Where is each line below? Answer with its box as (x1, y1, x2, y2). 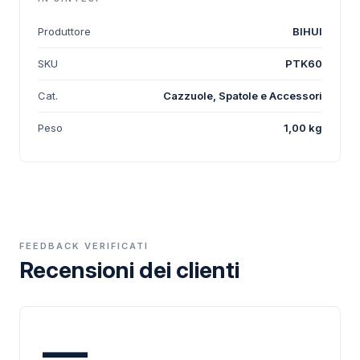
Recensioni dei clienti (19, 256, 239, 284)
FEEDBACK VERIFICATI (19, 240, 149, 252)
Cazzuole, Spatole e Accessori (163, 89, 322, 103)
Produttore (38, 25, 91, 39)
